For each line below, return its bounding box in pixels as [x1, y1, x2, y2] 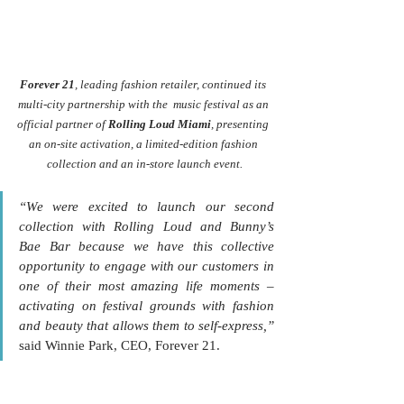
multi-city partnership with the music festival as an [17, 96, 271, 111]
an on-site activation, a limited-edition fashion [28, 136, 261, 151]
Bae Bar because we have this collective [19, 238, 274, 253]
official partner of [17, 116, 108, 131]
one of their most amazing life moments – [19, 278, 274, 293]
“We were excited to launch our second [19, 198, 274, 214]
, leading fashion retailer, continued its [75, 77, 269, 91]
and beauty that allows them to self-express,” [19, 317, 274, 333]
